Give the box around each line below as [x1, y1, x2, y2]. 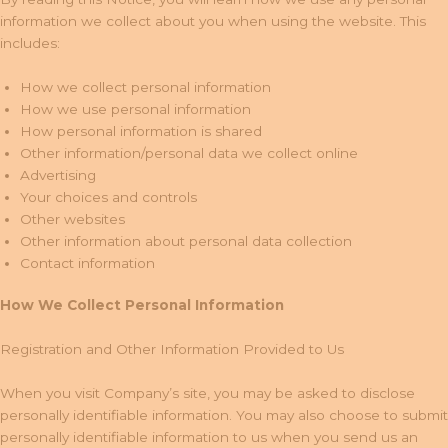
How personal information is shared [20, 122, 262, 139]
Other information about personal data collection [20, 232, 352, 249]
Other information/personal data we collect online [20, 144, 358, 161]
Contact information [20, 254, 155, 271]
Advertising [20, 166, 96, 183]
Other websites [20, 210, 125, 227]
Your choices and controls [20, 188, 197, 205]
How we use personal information [20, 100, 251, 117]
